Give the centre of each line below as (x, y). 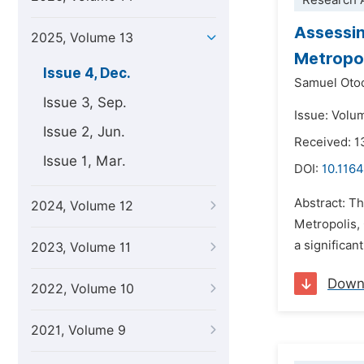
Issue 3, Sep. (85, 102)
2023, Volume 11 (81, 247)
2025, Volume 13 (82, 38)
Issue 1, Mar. (84, 161)
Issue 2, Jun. (84, 132)
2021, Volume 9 (78, 330)
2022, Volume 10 (82, 289)
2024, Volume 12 (82, 206)
